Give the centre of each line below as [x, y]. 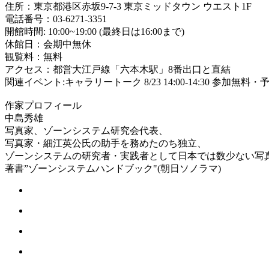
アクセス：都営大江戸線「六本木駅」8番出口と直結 [118, 70]
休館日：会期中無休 [48, 44]
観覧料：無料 [34, 57]
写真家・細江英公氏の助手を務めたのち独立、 [106, 144]
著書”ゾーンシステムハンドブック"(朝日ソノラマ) [113, 169]
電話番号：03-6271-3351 [56, 19]
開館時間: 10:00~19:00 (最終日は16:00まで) [95, 32]
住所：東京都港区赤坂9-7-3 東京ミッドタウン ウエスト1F [128, 7]
